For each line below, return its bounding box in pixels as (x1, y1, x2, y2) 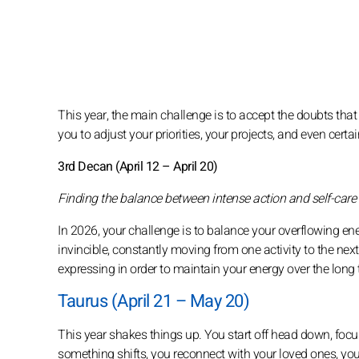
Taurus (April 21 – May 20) (58, 288, 249, 314)
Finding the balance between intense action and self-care (58, 188, 356, 208)
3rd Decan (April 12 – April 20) (58, 156, 218, 176)
